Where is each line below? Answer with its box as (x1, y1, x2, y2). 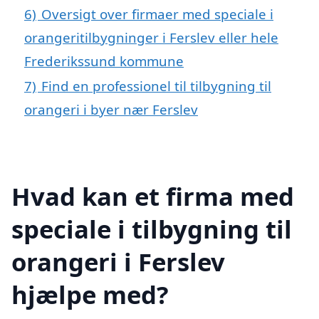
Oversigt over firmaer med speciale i (41, 5, 273, 23)
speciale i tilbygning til (11, 212, 292, 246)
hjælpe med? (11, 278, 169, 312)
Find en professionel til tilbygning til (41, 77, 271, 95)
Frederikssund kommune (24, 52, 184, 70)
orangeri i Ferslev (11, 245, 225, 279)
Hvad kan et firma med (11, 179, 294, 214)
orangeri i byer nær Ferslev (24, 100, 198, 119)
